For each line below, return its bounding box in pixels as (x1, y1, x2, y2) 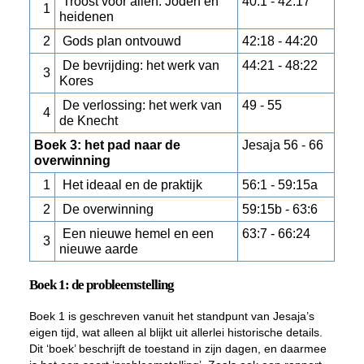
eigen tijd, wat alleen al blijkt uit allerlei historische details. (28, 326, 323, 339)
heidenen (58, 10, 114, 24)
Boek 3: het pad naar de (33, 138, 180, 152)
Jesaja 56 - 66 (241, 138, 323, 152)
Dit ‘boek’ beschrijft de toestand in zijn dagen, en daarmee (28, 342, 327, 355)
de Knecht (58, 114, 118, 128)
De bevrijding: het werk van (58, 58, 219, 72)
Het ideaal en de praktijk (58, 178, 202, 192)
